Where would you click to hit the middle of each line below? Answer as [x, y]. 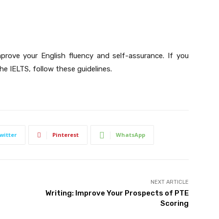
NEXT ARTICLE [169, 182]
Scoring [174, 204]
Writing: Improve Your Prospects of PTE [117, 193]
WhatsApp [131, 135]
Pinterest [66, 135]
